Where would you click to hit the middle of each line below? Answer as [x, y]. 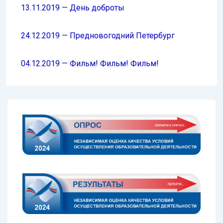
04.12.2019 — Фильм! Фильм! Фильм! [90, 63]
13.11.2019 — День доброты [73, 7]
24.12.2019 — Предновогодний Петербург [98, 35]
